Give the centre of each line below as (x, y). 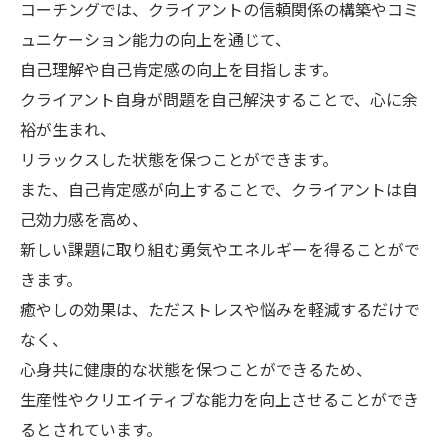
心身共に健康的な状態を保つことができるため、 (196, 369)
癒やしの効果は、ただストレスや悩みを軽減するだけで (220, 309)
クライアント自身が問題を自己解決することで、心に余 (219, 99)
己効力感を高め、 (84, 219)
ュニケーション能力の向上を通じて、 (155, 39)
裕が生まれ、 (68, 129)
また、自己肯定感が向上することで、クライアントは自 (219, 189)
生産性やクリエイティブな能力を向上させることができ (219, 399)
